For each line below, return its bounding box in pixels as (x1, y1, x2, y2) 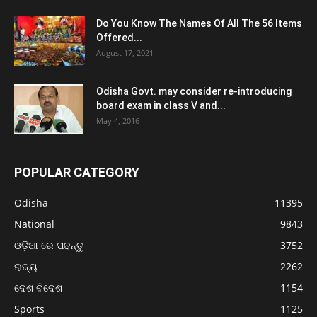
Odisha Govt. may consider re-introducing (96, 86, 292, 98)
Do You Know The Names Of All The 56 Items (96, 18, 302, 30)
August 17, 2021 (96, 47, 154, 59)
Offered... (96, 32, 142, 44)
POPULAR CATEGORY (14, 165, 139, 180)
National (14, 217, 54, 231)
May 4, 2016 (96, 115, 139, 127)
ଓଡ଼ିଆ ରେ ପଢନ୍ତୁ (14, 238, 83, 253)
